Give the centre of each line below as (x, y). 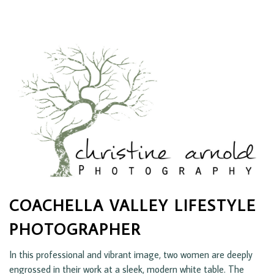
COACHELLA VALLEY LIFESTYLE (133, 205)
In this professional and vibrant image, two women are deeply (131, 255)
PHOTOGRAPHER (75, 229)
